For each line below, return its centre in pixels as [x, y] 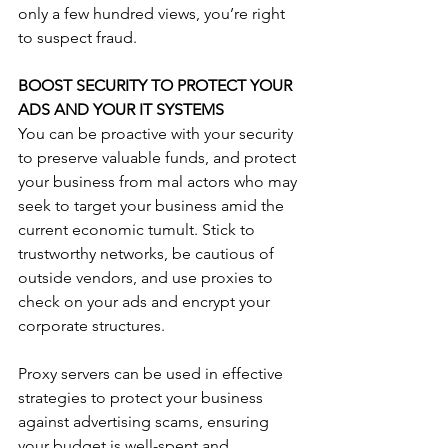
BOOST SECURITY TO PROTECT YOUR [157, 85]
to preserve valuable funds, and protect [159, 157]
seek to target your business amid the [153, 205]
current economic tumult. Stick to [138, 229]
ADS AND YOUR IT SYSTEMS [121, 109]
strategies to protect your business [142, 397]
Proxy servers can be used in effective [152, 373]
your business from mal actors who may [159, 181]
